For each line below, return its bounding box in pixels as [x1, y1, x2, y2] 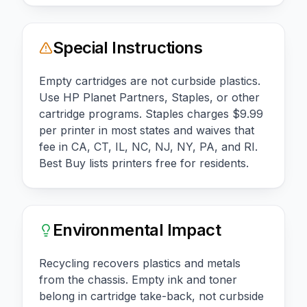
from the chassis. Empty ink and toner [39, 273, 237, 287]
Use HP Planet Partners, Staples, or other [39, 90, 260, 105]
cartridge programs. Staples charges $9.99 [39, 107, 263, 121]
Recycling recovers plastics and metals [39, 256, 241, 271]
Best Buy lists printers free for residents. [39, 156, 249, 171]
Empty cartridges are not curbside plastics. [39, 74, 260, 88]
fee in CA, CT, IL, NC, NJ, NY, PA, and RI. [39, 140, 258, 154]
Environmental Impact [53, 220, 221, 241]
